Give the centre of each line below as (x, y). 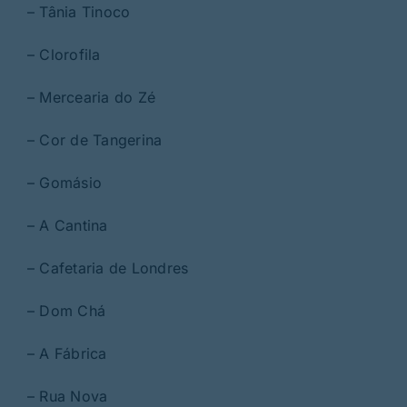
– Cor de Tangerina (94, 140)
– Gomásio (65, 183)
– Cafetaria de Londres (108, 268)
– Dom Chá (66, 311)
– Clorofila (64, 55)
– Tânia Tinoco (79, 12)
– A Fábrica (67, 354)
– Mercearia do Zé (91, 98)
